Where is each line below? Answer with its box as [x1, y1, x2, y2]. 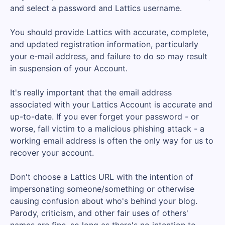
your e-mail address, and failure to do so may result [10, 51, 207, 61]
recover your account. [10, 148, 94, 158]
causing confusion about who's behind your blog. [10, 196, 197, 206]
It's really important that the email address [10, 87, 172, 97]
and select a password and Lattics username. [10, 3, 182, 13]
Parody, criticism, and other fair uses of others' [10, 208, 188, 218]
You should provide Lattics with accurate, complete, [10, 27, 208, 37]
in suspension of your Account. [10, 63, 128, 73]
